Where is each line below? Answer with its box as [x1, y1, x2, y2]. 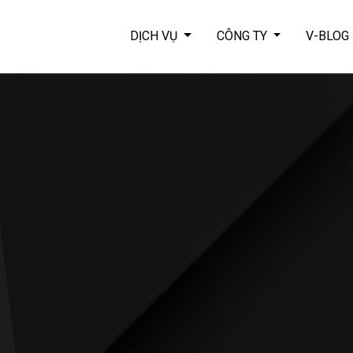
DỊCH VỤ [129, 28, 177, 44]
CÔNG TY [216, 28, 267, 44]
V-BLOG [306, 28, 350, 44]
